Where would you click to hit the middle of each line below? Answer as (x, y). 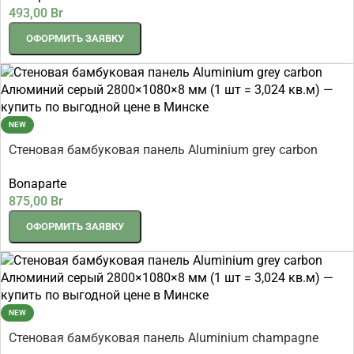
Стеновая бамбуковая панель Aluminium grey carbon (163, 150)
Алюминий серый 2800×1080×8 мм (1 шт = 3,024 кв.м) (168, 168)
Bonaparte (38, 183)
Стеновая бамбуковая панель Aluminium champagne (164, 337)
